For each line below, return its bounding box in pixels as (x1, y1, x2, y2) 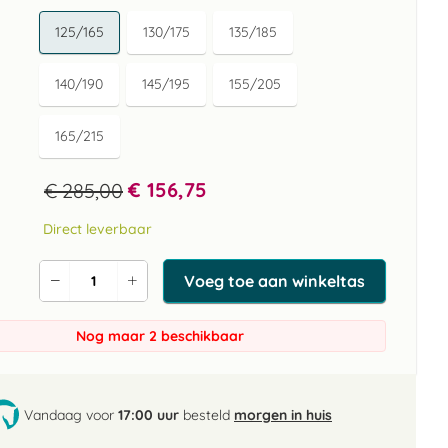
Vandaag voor (24, 405, 118, 424)
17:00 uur (118, 405, 179, 424)
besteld (179, 405, 234, 424)
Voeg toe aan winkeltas (184, 271, 365, 291)
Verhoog (130, 278, 186, 297)
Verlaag (53, 278, 104, 297)
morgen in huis (234, 405, 332, 424)
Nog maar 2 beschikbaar (76, 327, 244, 345)
